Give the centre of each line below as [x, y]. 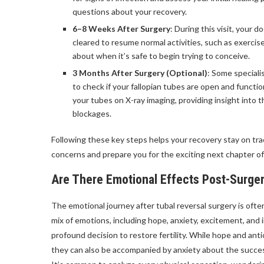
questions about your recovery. [130, 11]
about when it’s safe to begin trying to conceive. [161, 56]
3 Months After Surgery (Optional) [140, 73]
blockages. [92, 113]
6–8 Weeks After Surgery [121, 29]
